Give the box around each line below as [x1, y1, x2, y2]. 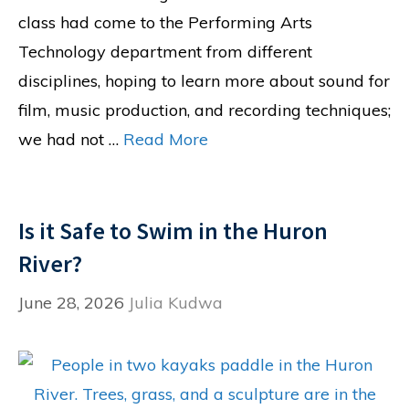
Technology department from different [18, 41, 312, 62]
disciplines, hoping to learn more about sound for [18, 70, 390, 91]
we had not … [18, 129, 123, 150]
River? [18, 248, 82, 278]
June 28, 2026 [18, 292, 124, 313]
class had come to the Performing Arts [18, 12, 312, 33]
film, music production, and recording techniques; [18, 100, 391, 121]
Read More [123, 129, 208, 150]
